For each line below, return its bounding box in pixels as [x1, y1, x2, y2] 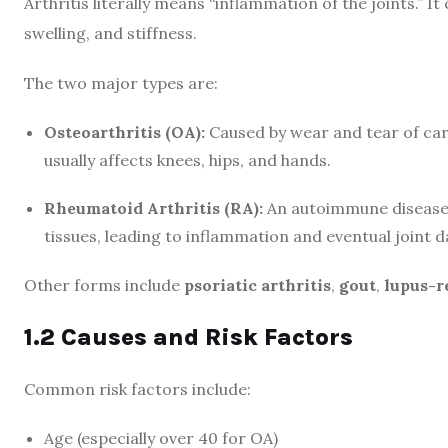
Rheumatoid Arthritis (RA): [44, 198, 263, 218]
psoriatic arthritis [184, 275, 331, 295]
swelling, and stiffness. [24, 23, 197, 43]
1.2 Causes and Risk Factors [24, 323, 353, 351]
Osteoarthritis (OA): [44, 122, 205, 142]
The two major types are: [24, 73, 218, 93]
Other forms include [24, 275, 184, 295]
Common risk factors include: [24, 379, 251, 399]
